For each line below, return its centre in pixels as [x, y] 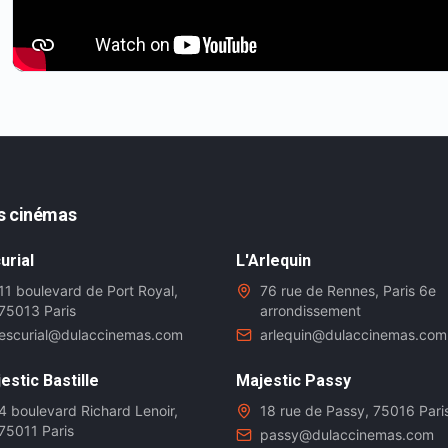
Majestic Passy [293, 380]
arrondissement [310, 310]
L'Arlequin [273, 260]
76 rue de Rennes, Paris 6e [348, 290]
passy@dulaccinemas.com [347, 434]
